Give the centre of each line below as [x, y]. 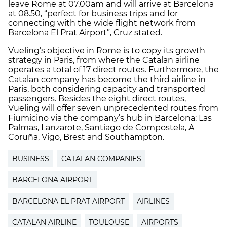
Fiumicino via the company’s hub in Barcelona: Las [110, 118]
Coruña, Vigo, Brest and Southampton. [86, 137]
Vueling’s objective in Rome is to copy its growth [107, 50]
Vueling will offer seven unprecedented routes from [113, 108]
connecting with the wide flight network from [102, 23]
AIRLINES [153, 201]
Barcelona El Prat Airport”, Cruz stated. [85, 32]
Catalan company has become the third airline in [107, 79]
